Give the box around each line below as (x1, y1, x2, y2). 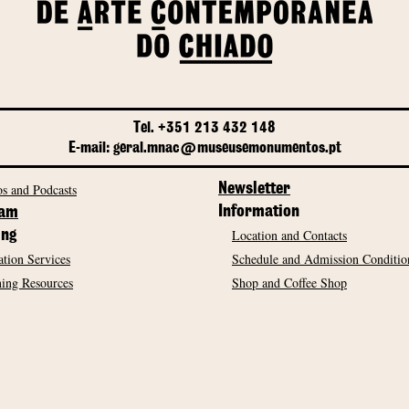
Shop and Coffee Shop (232, 274, 347, 291)
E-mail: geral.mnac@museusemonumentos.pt (68, 141, 341, 155)
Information (218, 204, 299, 220)
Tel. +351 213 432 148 (133, 121, 276, 135)
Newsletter (218, 181, 290, 197)
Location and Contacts (232, 226, 347, 244)
